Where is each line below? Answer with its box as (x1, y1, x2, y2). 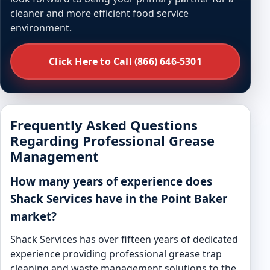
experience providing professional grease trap (10, 247, 222, 260)
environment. (10, 21, 72, 34)
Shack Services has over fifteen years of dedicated (10, 233, 238, 246)
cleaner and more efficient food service (10, 7, 189, 20)
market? (10, 209, 57, 224)
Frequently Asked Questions (10, 116, 198, 134)
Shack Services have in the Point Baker (10, 191, 227, 206)
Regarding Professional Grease (10, 131, 215, 149)
